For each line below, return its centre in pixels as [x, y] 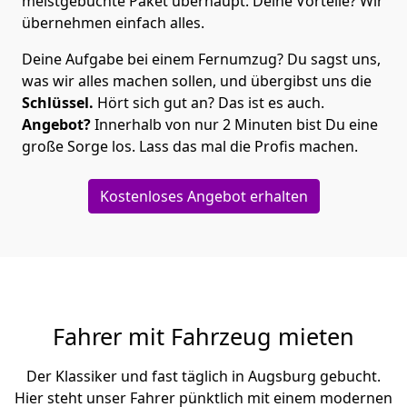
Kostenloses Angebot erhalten [203, 197]
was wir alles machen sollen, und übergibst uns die [197, 81]
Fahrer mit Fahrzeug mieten [203, 337]
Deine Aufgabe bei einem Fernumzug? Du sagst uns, [201, 60]
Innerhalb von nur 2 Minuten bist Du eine [234, 125]
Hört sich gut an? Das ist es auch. [209, 103]
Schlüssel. [58, 103]
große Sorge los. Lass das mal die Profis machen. [190, 147]
